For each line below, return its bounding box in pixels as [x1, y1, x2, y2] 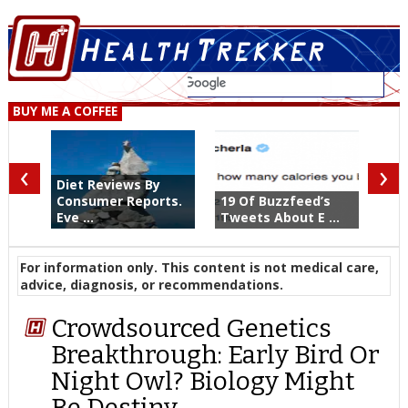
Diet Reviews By [56, 176, 160, 193]
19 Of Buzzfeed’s [219, 192, 331, 209]
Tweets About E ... [219, 209, 340, 226]
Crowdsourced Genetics [51, 313, 332, 344]
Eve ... [56, 209, 94, 226]
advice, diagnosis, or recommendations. [19, 276, 283, 293]
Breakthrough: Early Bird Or [51, 340, 381, 371]
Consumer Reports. [56, 192, 182, 209]
